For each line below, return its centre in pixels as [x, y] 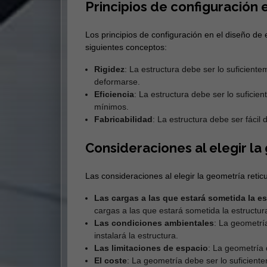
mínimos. [111, 107]
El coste [110, 261]
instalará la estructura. [136, 236]
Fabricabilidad [123, 119]
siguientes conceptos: [126, 47]
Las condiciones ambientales [154, 223]
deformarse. [117, 82]
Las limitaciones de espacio [151, 248]
